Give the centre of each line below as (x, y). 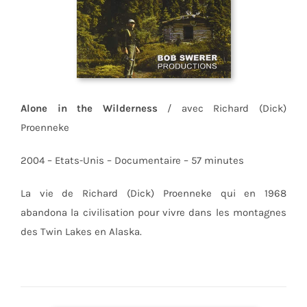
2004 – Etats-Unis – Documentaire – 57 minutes (132, 161)
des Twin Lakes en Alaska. (81, 232)
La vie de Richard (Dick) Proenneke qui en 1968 (153, 194)
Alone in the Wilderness (89, 109)
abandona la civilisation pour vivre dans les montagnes (153, 213)
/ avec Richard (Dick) (222, 109)
